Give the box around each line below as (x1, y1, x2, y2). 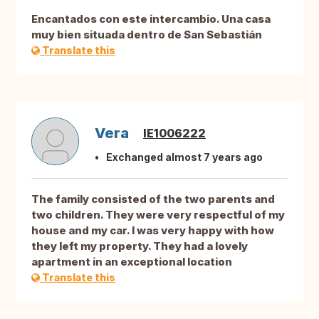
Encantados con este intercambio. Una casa (31, 12, 271, 26)
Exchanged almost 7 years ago (106, 151, 263, 164)
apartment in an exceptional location (31, 255, 232, 269)
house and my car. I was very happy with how (31, 224, 274, 238)
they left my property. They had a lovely (31, 239, 248, 253)
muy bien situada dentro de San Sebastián (31, 28, 262, 42)
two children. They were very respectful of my (31, 208, 285, 222)
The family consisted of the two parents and (31, 192, 275, 206)
